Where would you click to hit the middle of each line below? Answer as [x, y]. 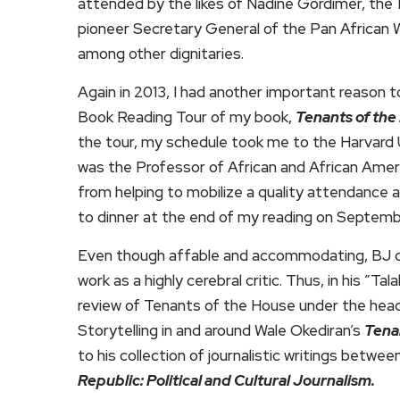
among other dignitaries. [161, 53]
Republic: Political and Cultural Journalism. [226, 380]
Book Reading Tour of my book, [187, 117]
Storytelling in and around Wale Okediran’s [221, 330]
